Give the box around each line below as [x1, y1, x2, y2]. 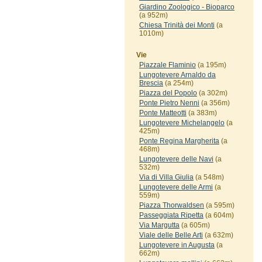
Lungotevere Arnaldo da [139, 71, 216, 79]
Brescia [139, 79, 163, 87]
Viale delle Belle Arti [139, 231, 203, 239]
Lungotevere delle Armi [139, 183, 213, 191]
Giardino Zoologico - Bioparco [139, 3, 235, 11]
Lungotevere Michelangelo [139, 119, 225, 127]
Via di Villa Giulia [139, 173, 194, 181]
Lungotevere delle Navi [139, 155, 213, 163]
